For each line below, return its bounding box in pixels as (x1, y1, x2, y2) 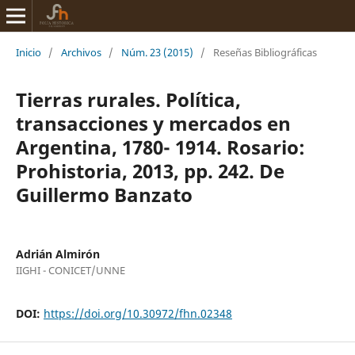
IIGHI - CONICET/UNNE (15, 262, 125, 277)
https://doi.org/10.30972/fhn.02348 (43, 305, 232, 321)
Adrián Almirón (15, 246, 100, 261)
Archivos (60, 44, 101, 59)
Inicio (15, 44, 41, 59)
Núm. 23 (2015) (120, 44, 193, 59)
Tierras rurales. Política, (15, 86, 241, 113)
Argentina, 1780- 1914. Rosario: (15, 133, 305, 160)
